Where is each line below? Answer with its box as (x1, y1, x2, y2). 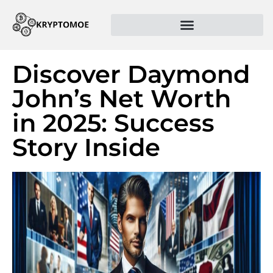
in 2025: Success (12, 108, 214, 138)
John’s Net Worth (12, 83, 231, 114)
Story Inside (12, 132, 160, 163)
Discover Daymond (12, 59, 250, 90)
